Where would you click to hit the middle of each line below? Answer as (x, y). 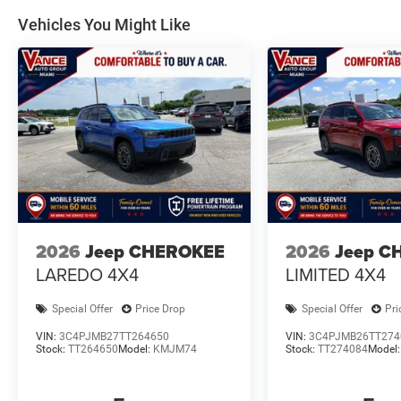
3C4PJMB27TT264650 (114, 336)
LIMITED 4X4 (336, 275)
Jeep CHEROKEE (155, 252)
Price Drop (160, 309)
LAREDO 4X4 (87, 275)
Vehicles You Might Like (104, 25)
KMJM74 (175, 349)
